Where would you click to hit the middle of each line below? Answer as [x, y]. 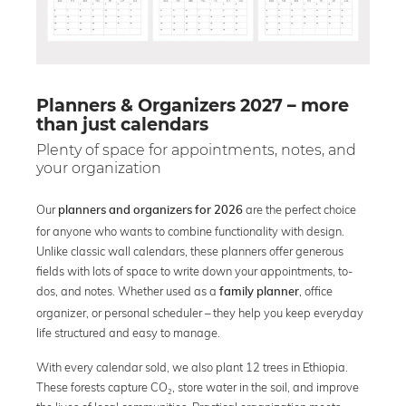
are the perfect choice [300, 209]
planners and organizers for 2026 [150, 210]
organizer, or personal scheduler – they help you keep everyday [200, 312]
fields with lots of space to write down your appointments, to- [194, 271]
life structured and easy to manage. [128, 332]
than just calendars [122, 124]
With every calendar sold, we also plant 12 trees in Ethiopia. [192, 367]
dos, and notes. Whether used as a [128, 290]
